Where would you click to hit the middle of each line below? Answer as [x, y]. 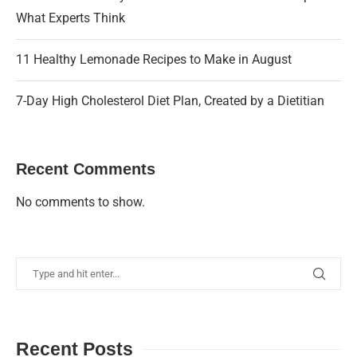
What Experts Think [71, 18]
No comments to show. [80, 202]
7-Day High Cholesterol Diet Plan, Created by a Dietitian [170, 100]
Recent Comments [86, 169]
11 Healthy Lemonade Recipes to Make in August [154, 59]
